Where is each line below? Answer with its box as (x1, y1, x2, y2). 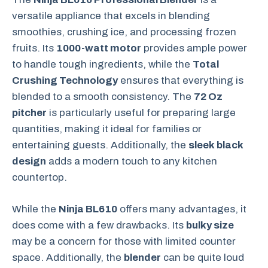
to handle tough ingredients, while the (12, 59, 193, 70)
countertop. (12, 172, 67, 183)
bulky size (186, 219, 234, 231)
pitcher (12, 107, 47, 118)
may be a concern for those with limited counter (12, 235, 236, 247)
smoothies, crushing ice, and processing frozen (12, 26, 236, 38)
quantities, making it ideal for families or (12, 123, 202, 135)
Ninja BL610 (59, 203, 117, 215)
